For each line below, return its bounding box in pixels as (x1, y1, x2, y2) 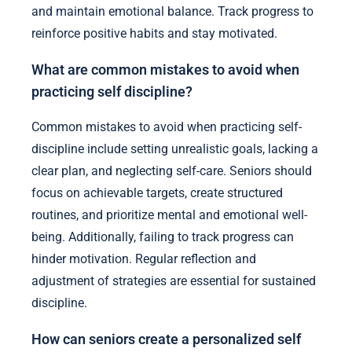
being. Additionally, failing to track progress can (31, 229, 294, 245)
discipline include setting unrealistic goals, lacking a (31, 141, 318, 157)
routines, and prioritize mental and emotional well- (31, 207, 307, 223)
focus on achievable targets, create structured (31, 185, 283, 201)
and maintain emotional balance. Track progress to (31, 4, 313, 20)
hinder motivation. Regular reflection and (31, 251, 256, 267)
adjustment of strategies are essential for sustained (31, 273, 316, 289)
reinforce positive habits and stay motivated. (31, 26, 277, 42)
